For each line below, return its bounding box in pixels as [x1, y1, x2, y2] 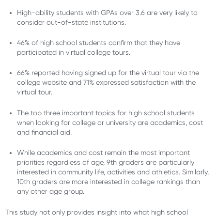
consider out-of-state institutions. [17, 18, 126, 26]
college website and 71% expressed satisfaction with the [17, 78, 196, 87]
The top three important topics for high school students [17, 108, 195, 117]
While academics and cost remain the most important [17, 149, 190, 157]
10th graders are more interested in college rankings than [17, 178, 201, 186]
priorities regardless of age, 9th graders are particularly [17, 158, 195, 167]
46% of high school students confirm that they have [17, 39, 181, 47]
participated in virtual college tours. [17, 48, 133, 57]
